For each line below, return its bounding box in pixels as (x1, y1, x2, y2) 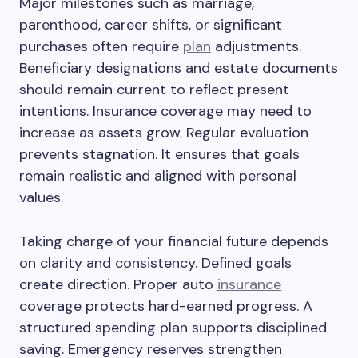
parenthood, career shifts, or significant (19, 15, 282, 34)
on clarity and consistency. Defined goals (19, 253, 292, 272)
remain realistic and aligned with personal (19, 166, 296, 185)
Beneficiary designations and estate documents (19, 58, 338, 78)
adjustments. (211, 37, 301, 56)
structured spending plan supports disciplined (19, 318, 327, 337)
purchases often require (19, 37, 183, 56)
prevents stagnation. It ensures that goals (19, 145, 300, 164)
